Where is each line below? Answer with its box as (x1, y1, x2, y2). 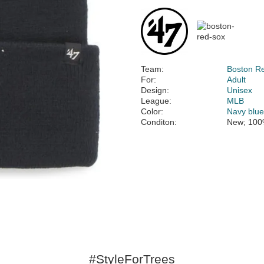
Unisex (227, 85, 253, 95)
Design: (141, 85, 169, 95)
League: (141, 96, 171, 105)
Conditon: (141, 117, 177, 127)
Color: (141, 107, 163, 116)
